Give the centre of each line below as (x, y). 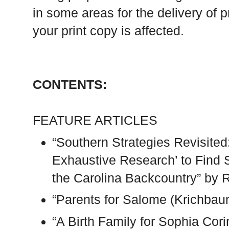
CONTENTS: (70, 85)
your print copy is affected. (108, 31)
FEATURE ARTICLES (95, 120)
